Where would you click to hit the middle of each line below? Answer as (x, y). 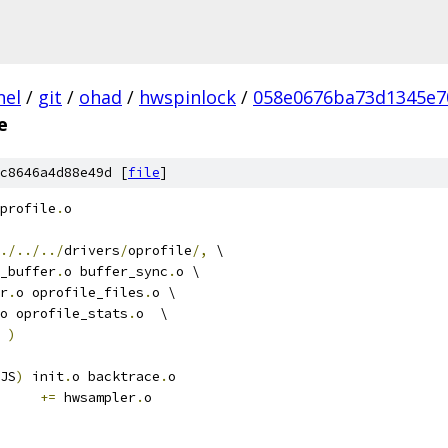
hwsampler (96, 397)
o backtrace (116, 376)
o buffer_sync (116, 271)
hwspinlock (187, 97)
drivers (92, 250)
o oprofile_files (80, 292)
